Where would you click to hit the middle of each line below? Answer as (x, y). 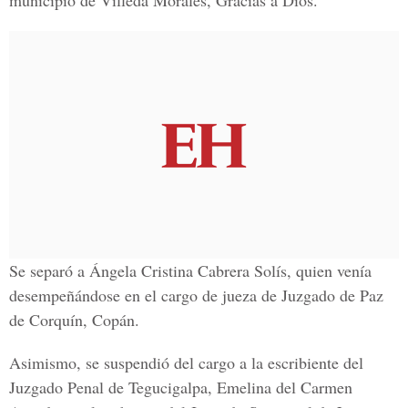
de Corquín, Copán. (74, 320)
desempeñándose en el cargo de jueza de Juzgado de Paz (196, 295)
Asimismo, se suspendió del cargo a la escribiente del (186, 362)
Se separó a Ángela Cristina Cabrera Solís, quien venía (190, 270)
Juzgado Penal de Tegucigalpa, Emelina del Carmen (181, 387)
